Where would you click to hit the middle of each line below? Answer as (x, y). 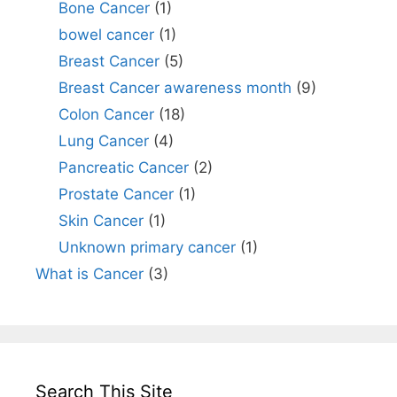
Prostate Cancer (116, 194)
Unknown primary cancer (147, 247)
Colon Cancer (106, 114)
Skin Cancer (101, 221)
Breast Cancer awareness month (175, 88)
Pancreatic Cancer (123, 167)
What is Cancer (90, 274)
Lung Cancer (103, 141)
